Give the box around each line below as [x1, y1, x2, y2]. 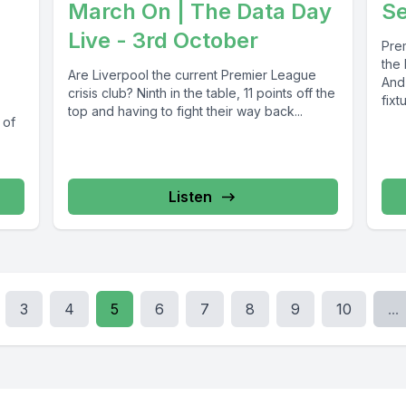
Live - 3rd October [67, 27, 258, 54]
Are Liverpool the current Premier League [67, 67, 316, 83]
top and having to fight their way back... [67, 103, 303, 120]
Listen [168, 188, 212, 207]
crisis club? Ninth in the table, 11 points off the [67, 85, 335, 101]
